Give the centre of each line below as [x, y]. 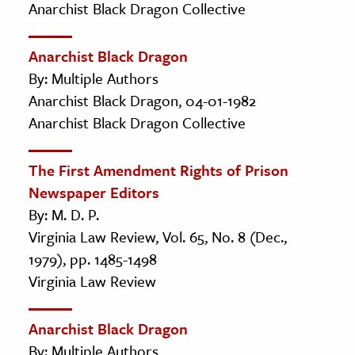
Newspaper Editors [94, 192]
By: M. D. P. [64, 214]
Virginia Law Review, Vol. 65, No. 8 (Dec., [158, 236]
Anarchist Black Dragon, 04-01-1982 [142, 100]
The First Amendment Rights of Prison [158, 170]
